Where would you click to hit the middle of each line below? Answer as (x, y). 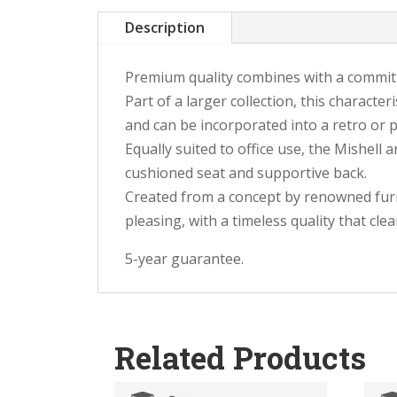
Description (164, 27)
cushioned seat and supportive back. (245, 172)
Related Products (240, 357)
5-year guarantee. (184, 258)
